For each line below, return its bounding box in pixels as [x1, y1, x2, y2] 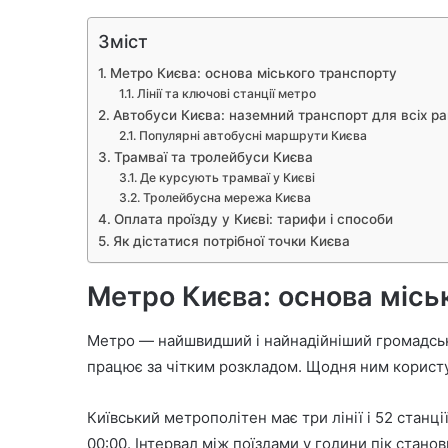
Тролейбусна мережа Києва [142, 189, 311, 205]
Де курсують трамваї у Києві [139, 169, 315, 185]
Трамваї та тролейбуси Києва [113, 148, 313, 165]
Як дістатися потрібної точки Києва [112, 232, 350, 249]
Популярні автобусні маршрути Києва [138, 127, 367, 143]
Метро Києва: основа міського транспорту [109, 64, 397, 81]
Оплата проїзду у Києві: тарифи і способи [113, 210, 393, 227]
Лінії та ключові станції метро [136, 85, 316, 101]
